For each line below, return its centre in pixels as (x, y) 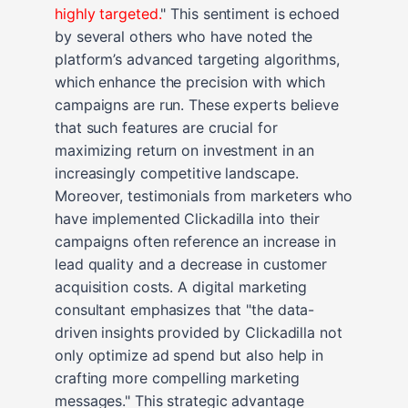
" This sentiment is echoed (250, 13)
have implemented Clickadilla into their (188, 218)
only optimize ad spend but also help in (189, 355)
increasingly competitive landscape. (177, 173)
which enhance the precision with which (190, 82)
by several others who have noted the (184, 36)
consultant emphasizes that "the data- (185, 309)
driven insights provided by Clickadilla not (199, 332)
